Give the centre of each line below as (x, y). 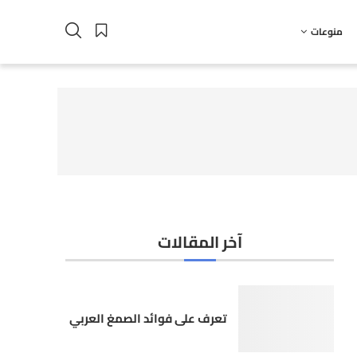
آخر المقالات (200, 241)
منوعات (326, 31)
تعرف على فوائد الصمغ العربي (148, 319)
